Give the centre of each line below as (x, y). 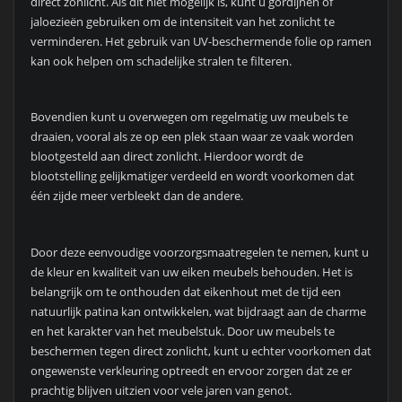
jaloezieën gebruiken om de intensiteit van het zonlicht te (182, 21)
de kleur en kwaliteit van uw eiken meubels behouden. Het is (191, 272)
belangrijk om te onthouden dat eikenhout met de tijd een (185, 292)
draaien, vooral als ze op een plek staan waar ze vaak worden (192, 137)
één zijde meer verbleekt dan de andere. (136, 196)
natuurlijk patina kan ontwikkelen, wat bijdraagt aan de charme (198, 312)
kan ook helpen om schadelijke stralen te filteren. (161, 61)
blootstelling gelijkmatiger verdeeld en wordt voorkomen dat (192, 176)
